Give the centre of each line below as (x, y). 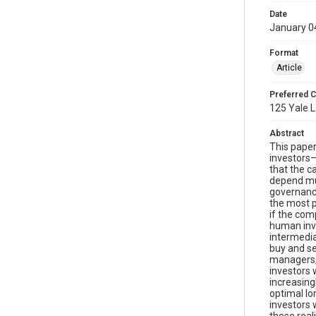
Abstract (287, 133)
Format (284, 53)
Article (289, 68)
